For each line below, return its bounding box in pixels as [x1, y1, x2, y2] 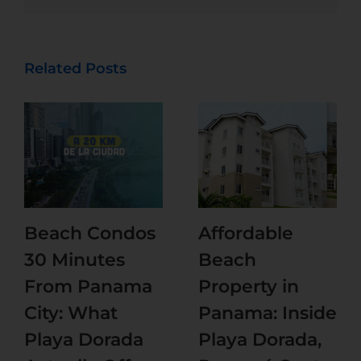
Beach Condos [24, 222, 156, 245]
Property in [198, 276, 299, 298]
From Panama [24, 276, 152, 298]
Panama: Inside [198, 302, 337, 325]
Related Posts [24, 59, 127, 77]
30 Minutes [24, 249, 125, 272]
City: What [24, 302, 118, 325]
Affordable [198, 222, 293, 245]
